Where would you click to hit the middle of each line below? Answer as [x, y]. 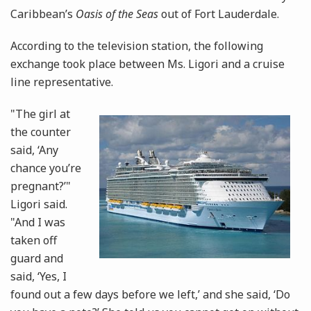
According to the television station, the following [137, 46]
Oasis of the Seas [117, 14]
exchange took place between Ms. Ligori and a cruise [148, 64]
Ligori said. [39, 204]
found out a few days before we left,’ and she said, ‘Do [150, 295]
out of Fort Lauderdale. [219, 14]
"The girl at [40, 114]
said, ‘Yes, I [39, 277]
